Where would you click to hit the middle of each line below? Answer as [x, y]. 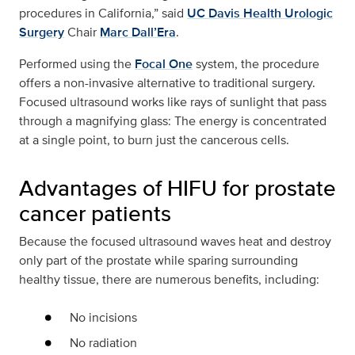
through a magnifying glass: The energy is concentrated [173, 121]
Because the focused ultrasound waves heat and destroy [175, 242]
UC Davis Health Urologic [260, 13]
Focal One [164, 64]
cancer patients [95, 214]
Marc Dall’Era [138, 32]
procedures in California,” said [101, 13]
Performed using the [75, 64]
